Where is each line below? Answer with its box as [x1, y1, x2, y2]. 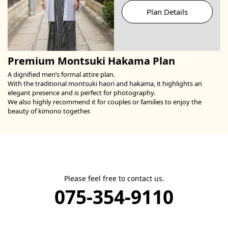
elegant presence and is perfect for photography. [8, 88, 155, 97]
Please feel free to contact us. [64, 173, 164, 183]
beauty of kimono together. [8, 106, 91, 116]
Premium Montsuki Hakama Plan [8, 53, 175, 68]
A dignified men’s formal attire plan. [8, 69, 115, 79]
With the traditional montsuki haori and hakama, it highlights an [8, 78, 202, 88]
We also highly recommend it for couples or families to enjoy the [8, 97, 202, 106]
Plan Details [147, 6, 188, 17]
